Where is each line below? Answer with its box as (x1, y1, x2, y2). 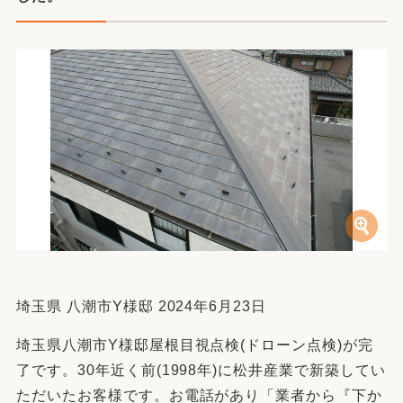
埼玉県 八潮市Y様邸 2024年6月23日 (16, 299, 267, 314)
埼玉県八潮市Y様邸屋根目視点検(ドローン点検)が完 (16, 337, 373, 353)
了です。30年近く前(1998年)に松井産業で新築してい (16, 363, 386, 378)
